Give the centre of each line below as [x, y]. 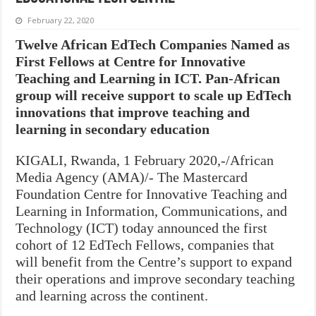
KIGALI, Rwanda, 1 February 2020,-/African [145, 160]
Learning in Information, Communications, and [152, 211]
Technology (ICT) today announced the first [142, 227]
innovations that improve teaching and [133, 112]
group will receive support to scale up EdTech [154, 95]
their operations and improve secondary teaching [156, 278]
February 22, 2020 [61, 20]
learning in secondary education [113, 129]
